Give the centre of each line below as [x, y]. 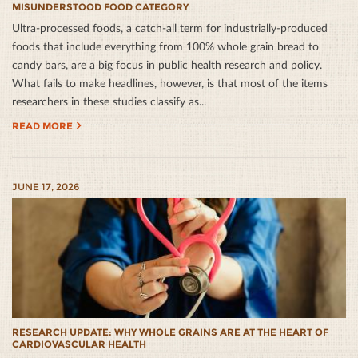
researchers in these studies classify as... [109, 101]
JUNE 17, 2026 [46, 187]
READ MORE [42, 126]
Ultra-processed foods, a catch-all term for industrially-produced [170, 28]
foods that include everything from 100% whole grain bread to [165, 46]
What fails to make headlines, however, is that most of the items [170, 83]
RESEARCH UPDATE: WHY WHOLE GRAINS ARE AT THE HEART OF [170, 332]
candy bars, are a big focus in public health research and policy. [167, 65]
